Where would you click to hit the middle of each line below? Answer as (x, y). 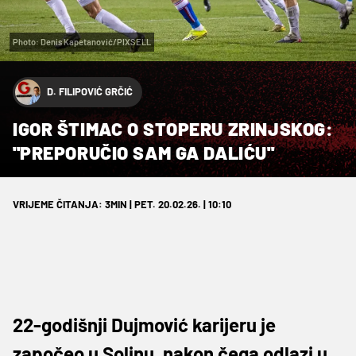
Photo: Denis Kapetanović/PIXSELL (82, 41)
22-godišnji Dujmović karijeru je (144, 324)
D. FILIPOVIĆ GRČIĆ (90, 92)
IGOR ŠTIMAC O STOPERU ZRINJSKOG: (173, 128)
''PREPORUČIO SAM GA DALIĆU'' (144, 152)
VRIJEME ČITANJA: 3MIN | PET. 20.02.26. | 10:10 (122, 204)
